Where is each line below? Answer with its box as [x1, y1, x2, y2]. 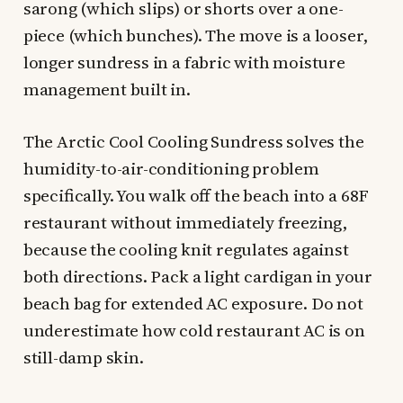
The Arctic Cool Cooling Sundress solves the [22, 130, 364, 154]
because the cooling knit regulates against [22, 237, 349, 262]
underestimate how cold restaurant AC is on [22, 318, 365, 343]
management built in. [22, 77, 191, 102]
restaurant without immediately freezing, [22, 210, 348, 235]
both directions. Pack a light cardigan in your [22, 264, 372, 289]
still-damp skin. [22, 345, 144, 370]
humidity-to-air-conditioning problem [22, 157, 319, 181]
